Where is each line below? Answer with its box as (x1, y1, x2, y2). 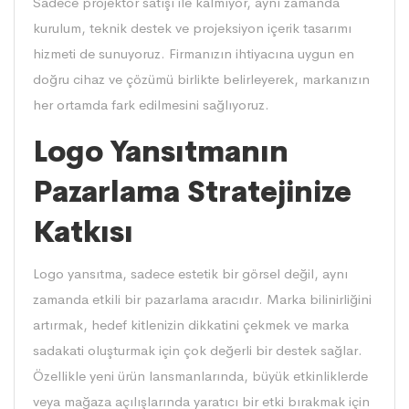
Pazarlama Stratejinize (33, 173, 351, 210)
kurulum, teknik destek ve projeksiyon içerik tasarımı (33, 18, 351, 37)
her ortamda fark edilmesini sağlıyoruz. (33, 95, 269, 113)
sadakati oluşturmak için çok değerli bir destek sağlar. (33, 341, 362, 359)
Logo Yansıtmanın (33, 132, 288, 170)
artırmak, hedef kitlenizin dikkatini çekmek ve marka (33, 315, 349, 333)
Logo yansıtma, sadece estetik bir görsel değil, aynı (33, 264, 348, 282)
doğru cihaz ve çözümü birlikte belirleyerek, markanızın (33, 69, 370, 88)
